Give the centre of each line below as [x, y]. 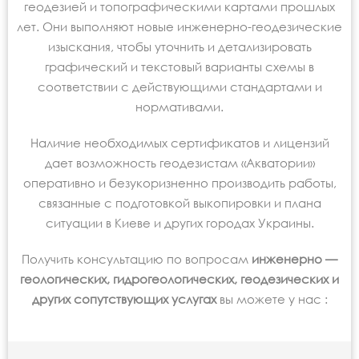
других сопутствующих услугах [125, 299]
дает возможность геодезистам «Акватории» [179, 163]
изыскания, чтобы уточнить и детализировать [179, 47]
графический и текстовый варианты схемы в [179, 67]
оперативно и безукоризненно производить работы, [179, 183]
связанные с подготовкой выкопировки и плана [179, 203]
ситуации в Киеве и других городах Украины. [179, 223]
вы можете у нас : [273, 299]
